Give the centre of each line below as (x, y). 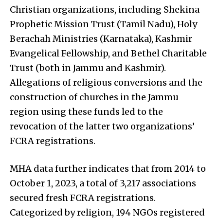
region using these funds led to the (86, 111)
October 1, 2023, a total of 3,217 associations (103, 183)
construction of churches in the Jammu (94, 97)
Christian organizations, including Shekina (105, 9)
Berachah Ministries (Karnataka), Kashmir (101, 38)
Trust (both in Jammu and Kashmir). (88, 68)
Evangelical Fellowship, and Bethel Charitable (108, 53)
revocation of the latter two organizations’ (102, 126)
